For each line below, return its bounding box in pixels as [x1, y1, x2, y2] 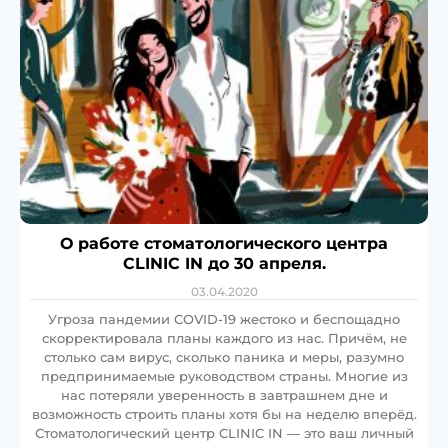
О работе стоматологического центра [60, 233, 388, 253]
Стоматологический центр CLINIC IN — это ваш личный [34, 424, 414, 441]
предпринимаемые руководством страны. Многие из [40, 367, 408, 384]
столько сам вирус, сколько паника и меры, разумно [44, 348, 404, 365]
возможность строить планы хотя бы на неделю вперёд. [31, 405, 417, 422]
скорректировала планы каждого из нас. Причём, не [41, 329, 407, 346]
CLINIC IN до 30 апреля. [122, 253, 326, 273]
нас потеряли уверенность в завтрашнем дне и [60, 386, 388, 403]
